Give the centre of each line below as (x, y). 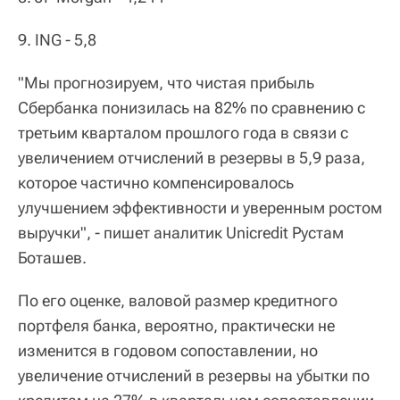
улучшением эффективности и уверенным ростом (200, 208)
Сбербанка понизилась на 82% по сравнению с (192, 108)
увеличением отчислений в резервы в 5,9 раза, (192, 158)
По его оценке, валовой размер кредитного (178, 301)
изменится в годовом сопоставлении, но (168, 351)
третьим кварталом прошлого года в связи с (183, 133)
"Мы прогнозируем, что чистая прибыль (166, 83)
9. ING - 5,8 (57, 40)
